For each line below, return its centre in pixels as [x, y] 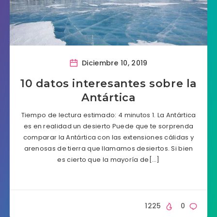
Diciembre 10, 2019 [114, 63]
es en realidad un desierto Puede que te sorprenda [108, 126]
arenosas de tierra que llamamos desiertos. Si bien [108, 148]
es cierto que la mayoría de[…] [108, 160]
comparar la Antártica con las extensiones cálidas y [108, 137]
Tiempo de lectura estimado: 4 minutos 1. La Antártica [108, 115]
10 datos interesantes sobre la [108, 84]
